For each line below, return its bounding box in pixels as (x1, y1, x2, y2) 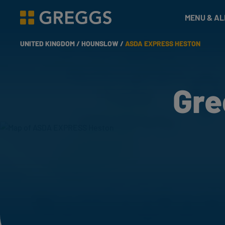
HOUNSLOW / (81, 39, 125, 48)
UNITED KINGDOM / (20, 39, 81, 48)
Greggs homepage (20, 18, 84, 28)
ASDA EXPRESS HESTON (125, 39, 200, 48)
